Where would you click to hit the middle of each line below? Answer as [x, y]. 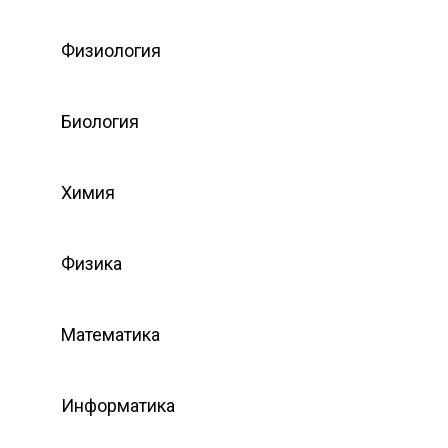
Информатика [118, 405]
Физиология [111, 50]
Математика [110, 334]
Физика [91, 263]
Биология [100, 121]
